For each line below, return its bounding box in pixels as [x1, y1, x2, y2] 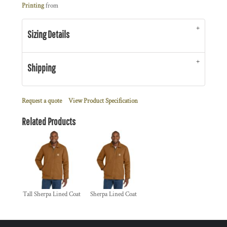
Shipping [27, 62, 55, 73]
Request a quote [22, 97, 62, 105]
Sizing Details [27, 28, 69, 40]
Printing [22, 2, 44, 10]
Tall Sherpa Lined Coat [23, 190, 81, 199]
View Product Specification [68, 97, 138, 105]
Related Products [22, 116, 75, 127]
